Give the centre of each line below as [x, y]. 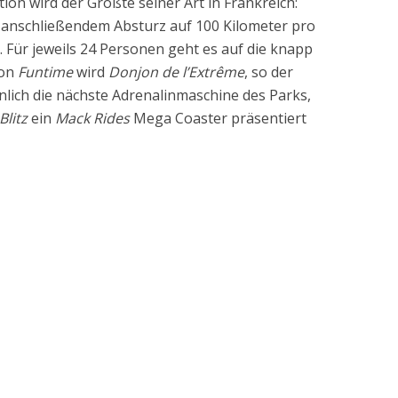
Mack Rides [92, 118]
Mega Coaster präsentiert [218, 118]
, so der [269, 72]
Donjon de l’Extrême [176, 72]
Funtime [45, 72]
